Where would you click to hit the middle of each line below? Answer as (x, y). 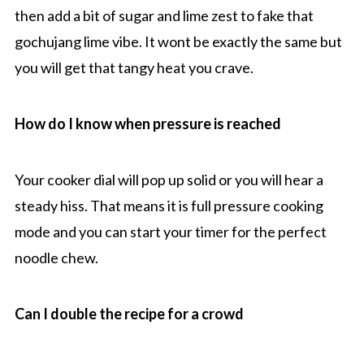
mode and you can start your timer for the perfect (170, 232)
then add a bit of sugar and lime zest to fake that (164, 16)
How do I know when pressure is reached (147, 124)
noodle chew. (56, 258)
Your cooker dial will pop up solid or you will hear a (169, 180)
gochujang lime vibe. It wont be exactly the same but (178, 42)
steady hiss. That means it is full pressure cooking (169, 206)
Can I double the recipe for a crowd (129, 314)
